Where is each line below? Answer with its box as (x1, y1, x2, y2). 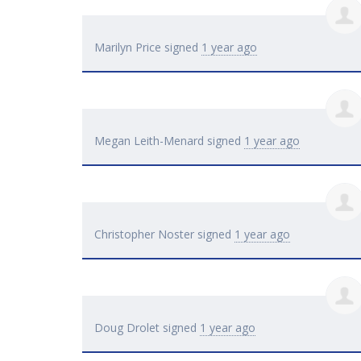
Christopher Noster (94, 226, 194, 243)
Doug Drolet (94, 320, 160, 336)
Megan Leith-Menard (94, 133, 204, 149)
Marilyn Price (94, 39, 161, 56)
